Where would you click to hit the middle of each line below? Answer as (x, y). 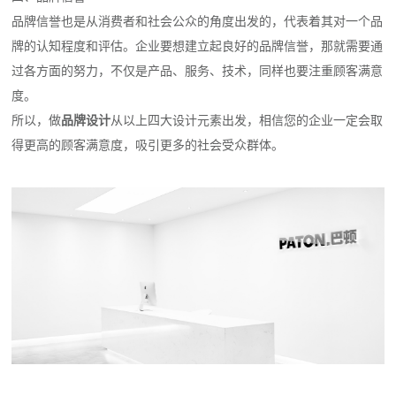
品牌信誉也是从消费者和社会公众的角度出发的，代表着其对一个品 (198, 20)
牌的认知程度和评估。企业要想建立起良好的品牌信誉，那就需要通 (198, 45)
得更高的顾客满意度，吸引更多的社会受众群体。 (148, 144)
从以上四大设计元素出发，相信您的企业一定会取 (247, 119)
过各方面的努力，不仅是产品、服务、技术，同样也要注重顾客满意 (198, 70)
